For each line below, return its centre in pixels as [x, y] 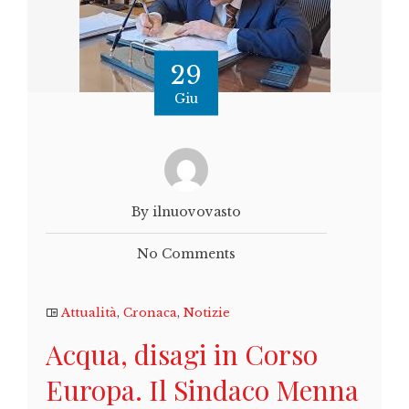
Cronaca [150, 313]
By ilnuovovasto [186, 212]
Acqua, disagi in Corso [182, 355]
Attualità [89, 313]
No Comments [186, 254]
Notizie [207, 313]
